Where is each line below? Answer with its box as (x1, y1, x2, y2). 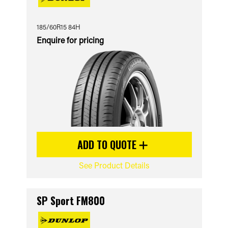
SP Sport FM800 (36, 193, 105, 208)
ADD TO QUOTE (77, 137, 139, 152)
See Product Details (78, 160, 150, 170)
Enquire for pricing (36, 35, 104, 45)
